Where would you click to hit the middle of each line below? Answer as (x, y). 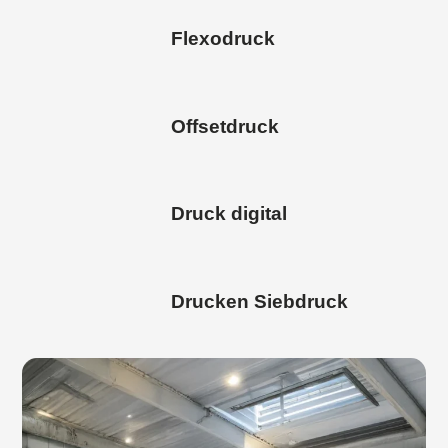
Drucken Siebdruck (259, 302)
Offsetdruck (224, 126)
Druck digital (228, 214)
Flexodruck (222, 38)
